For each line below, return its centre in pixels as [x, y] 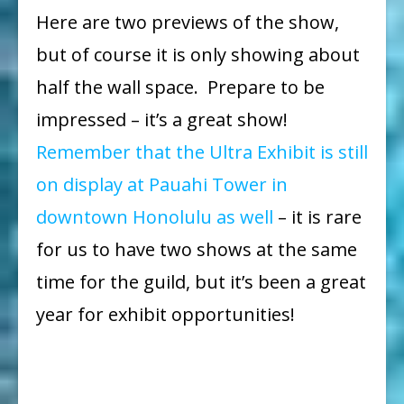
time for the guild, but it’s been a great [201, 282]
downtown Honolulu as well [155, 217]
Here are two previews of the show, [188, 23]
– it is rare [317, 217]
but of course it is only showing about [198, 55]
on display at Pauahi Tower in [162, 185]
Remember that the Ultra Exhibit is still [202, 152]
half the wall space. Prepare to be [180, 87]
